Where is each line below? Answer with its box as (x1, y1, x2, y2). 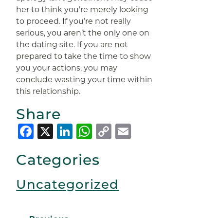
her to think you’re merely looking (16, 5, 149, 14)
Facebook (34, 122, 115, 141)
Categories (16, 151, 100, 169)
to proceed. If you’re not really (16, 17, 131, 26)
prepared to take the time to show (16, 52, 151, 61)
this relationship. (16, 87, 81, 96)
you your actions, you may (16, 63, 118, 73)
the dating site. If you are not (16, 40, 128, 49)
